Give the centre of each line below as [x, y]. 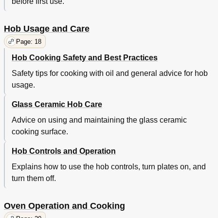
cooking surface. [40, 132]
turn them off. [34, 179]
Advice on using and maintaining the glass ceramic [99, 120]
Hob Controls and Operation [64, 151]
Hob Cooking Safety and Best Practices [85, 58]
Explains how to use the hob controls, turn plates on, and [109, 167]
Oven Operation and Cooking [64, 206]
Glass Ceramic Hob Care [57, 105]
